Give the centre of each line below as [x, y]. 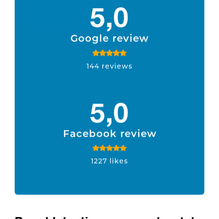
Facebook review [109, 133]
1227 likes [109, 161]
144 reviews [109, 66]
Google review [109, 38]
